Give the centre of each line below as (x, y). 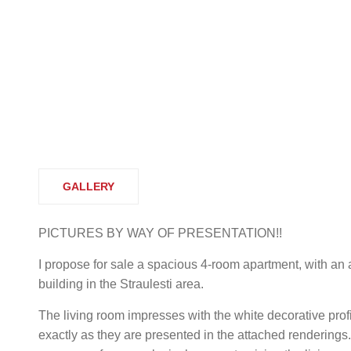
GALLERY (89, 186)
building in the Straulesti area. (121, 284)
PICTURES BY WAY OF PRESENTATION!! (160, 233)
